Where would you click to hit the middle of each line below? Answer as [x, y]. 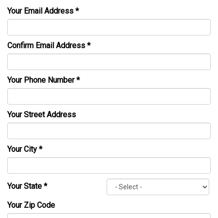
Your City [23, 149]
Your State [26, 186]
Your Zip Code [31, 205]
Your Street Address [42, 115]
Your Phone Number [42, 80]
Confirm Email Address [47, 45]
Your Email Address [41, 11]
